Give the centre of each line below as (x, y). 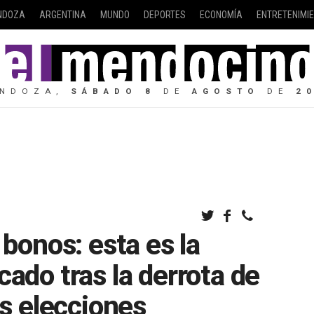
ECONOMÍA (221, 15)
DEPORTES (164, 15)
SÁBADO (104, 91)
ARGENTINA (62, 15)
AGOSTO (225, 91)
